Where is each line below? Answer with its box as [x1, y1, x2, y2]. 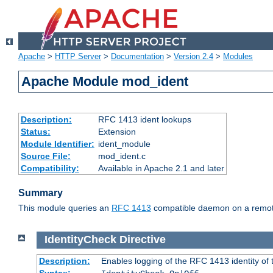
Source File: [20, 151, 71, 161]
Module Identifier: [20, 139, 94, 149]
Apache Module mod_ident [21, 74, 189, 90]
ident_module [97, 139, 151, 149]
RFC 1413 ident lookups [97, 115, 191, 125]
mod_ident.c [97, 151, 146, 161]
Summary [18, 188, 63, 199]
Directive [119, 233, 166, 246]
